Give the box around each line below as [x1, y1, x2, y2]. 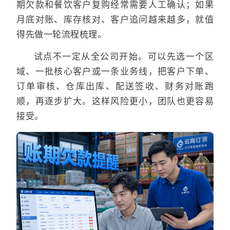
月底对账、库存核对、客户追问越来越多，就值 [16, 14, 214, 25]
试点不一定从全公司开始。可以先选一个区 [34, 51, 214, 62]
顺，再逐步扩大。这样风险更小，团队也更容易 [16, 95, 214, 106]
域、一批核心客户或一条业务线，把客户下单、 [16, 66, 214, 76]
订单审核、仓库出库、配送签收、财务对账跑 [16, 81, 214, 91]
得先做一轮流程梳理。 [16, 29, 106, 40]
